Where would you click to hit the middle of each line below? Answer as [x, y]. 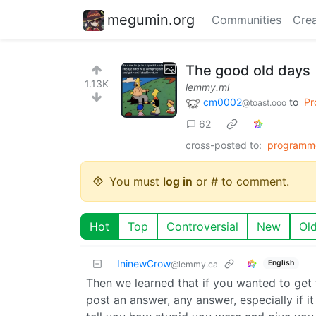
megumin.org [151, 19]
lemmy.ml [207, 87]
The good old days [248, 71]
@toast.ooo [264, 103]
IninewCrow [144, 263]
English [281, 263]
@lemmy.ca [194, 264]
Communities [247, 20]
